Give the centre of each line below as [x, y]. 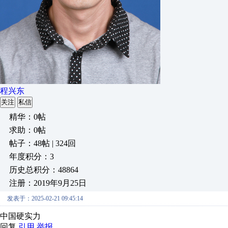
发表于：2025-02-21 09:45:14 [45, 198]
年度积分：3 [32, 156]
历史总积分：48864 [44, 170]
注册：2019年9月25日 [48, 183]
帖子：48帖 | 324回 [42, 143]
